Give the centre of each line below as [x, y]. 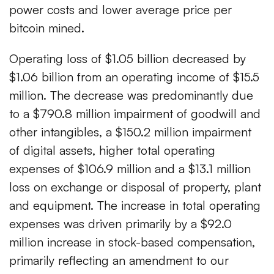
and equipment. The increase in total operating [135, 206]
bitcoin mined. [47, 28]
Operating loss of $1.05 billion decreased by [128, 59]
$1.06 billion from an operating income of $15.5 [134, 77]
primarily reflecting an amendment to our [119, 261]
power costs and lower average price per [120, 10]
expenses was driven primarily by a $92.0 [120, 224]
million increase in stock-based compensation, [132, 242]
